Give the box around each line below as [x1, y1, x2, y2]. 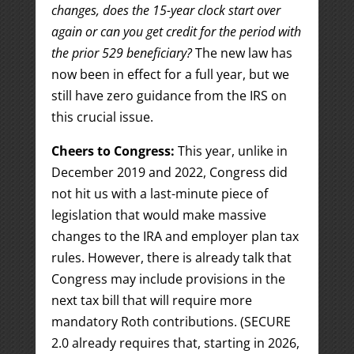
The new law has [191, 44, 292, 62]
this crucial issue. [51, 108, 153, 126]
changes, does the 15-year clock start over [51, 2, 281, 19]
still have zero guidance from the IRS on [51, 87, 287, 104]
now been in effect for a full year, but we [51, 66, 289, 83]
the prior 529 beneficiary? [51, 44, 192, 62]
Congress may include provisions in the [51, 270, 285, 288]
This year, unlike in [177, 142, 288, 160]
